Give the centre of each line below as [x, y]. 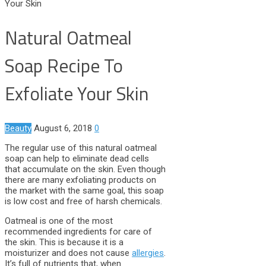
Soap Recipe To [64, 66]
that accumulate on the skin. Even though [85, 169]
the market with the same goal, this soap [84, 190]
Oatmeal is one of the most [59, 221]
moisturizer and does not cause [68, 253]
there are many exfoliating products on [80, 180]
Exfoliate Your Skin [77, 94]
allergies [148, 253]
